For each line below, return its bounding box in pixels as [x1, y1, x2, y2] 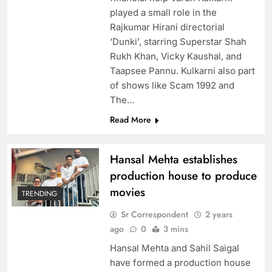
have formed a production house [109, 257, 251, 269]
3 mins [163, 223, 188, 236]
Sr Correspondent [120, 208, 188, 221]
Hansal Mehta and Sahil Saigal [109, 242, 239, 254]
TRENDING [22, 188, 57, 199]
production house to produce [109, 168, 257, 185]
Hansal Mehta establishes [109, 151, 237, 168]
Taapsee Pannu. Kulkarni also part [109, 65, 255, 77]
